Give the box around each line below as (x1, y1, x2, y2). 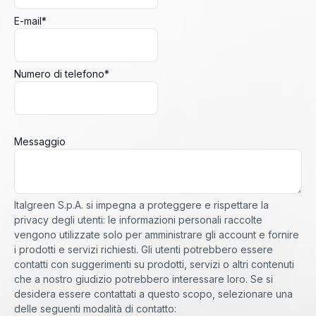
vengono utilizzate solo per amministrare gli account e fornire (14, 229, 299, 241)
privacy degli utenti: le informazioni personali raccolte (14, 214, 262, 226)
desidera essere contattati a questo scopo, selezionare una (14, 288, 293, 300)
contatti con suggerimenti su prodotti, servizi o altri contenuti (14, 258, 294, 271)
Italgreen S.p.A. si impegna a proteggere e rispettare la (14, 199, 269, 212)
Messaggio (14, 135, 66, 148)
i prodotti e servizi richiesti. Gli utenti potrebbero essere (14, 243, 273, 256)
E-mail (14, 15, 42, 28)
